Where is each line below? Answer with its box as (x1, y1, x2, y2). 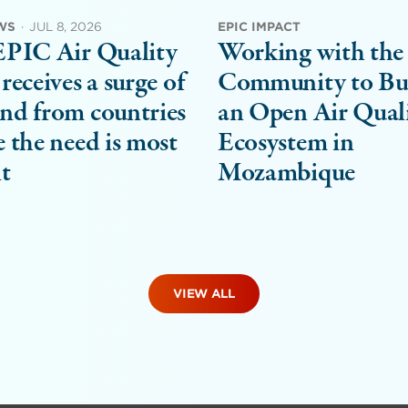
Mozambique (217, 154, 355, 192)
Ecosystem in (217, 124, 354, 162)
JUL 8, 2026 (29, 19, 102, 34)
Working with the (217, 34, 404, 72)
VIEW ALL (173, 286, 235, 301)
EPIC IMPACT (217, 19, 301, 34)
